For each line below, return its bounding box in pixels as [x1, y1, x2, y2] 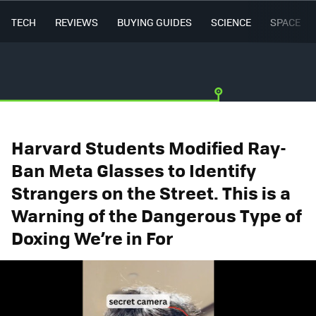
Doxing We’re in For [11, 224, 174, 250]
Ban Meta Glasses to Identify [11, 157, 256, 183]
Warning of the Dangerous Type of [11, 202, 302, 228]
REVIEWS [55, 14, 98, 29]
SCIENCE [211, 14, 251, 29]
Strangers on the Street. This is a [11, 179, 291, 205]
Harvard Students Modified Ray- [11, 134, 286, 160]
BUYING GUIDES [117, 14, 192, 29]
